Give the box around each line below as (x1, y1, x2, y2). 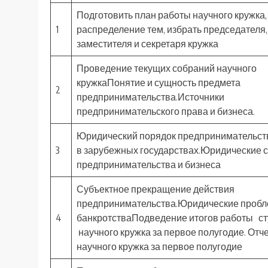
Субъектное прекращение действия (77, 183, 234, 196)
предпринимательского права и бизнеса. (77, 105, 255, 118)
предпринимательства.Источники (77, 91, 224, 103)
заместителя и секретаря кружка (77, 38, 218, 50)
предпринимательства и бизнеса (77, 159, 221, 171)
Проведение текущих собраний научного (77, 62, 257, 75)
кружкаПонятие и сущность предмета (77, 77, 240, 89)
